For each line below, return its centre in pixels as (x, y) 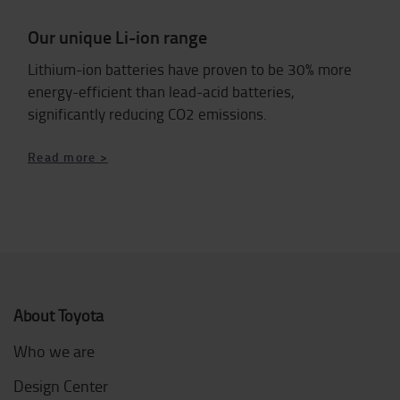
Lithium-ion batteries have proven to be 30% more (190, 70)
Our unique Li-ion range (117, 37)
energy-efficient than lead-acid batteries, (161, 92)
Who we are (54, 351)
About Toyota (58, 316)
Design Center (61, 386)
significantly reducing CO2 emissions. (147, 114)
